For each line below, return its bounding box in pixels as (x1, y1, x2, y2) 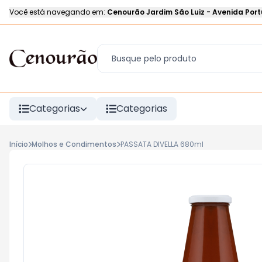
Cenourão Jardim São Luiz (107, 7, 205, 17)
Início (9, 139, 28, 149)
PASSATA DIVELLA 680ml (120, 139, 204, 149)
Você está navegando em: (9, 7, 105, 17)
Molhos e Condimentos (32, 139, 117, 149)
